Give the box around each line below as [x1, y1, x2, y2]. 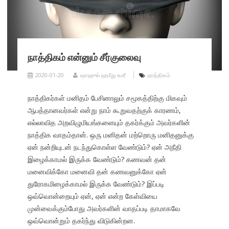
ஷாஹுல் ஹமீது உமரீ [80, 71, 126, 79]
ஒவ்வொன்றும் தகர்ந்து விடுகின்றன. [27, 216, 135, 226]
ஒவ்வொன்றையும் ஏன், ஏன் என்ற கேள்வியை [27, 191, 157, 201]
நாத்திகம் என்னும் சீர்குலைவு [27, 49, 141, 64]
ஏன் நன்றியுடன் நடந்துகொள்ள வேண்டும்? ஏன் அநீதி [27, 142, 181, 152]
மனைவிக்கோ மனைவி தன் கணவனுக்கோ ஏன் [27, 167, 167, 177]
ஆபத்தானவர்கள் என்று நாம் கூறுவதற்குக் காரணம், [27, 105, 181, 116]
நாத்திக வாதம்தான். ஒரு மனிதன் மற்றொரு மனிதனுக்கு [27, 130, 194, 140]
